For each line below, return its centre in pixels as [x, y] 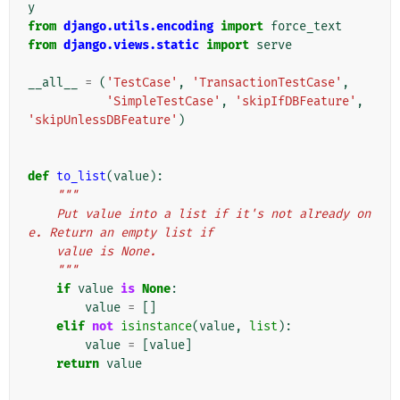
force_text [306, 27]
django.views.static [131, 46]
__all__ [53, 83]
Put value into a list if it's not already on [42, 214]
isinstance [156, 327]
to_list [81, 177]
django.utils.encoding [138, 27]
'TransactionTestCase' [267, 83]
